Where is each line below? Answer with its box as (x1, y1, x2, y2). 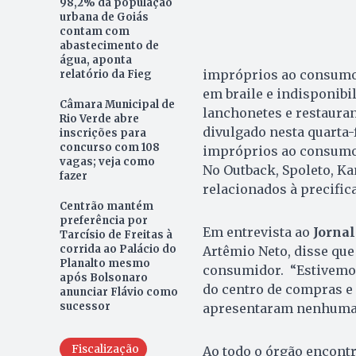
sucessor (59, 300, 110, 314)
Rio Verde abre (59, 112, 139, 126)
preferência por (59, 214, 148, 228)
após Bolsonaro (59, 271, 148, 285)
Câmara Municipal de (59, 98, 175, 112)
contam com (59, 25, 130, 39)
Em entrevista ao (202, 224, 313, 241)
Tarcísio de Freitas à (59, 228, 172, 242)
